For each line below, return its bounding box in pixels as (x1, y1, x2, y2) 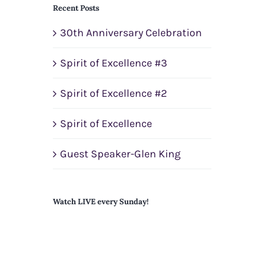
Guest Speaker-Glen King (60, 147, 181, 161)
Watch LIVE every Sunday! (53, 197, 149, 207)
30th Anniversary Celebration (60, 26, 202, 40)
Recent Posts (53, 3, 100, 13)
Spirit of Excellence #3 (60, 56, 168, 70)
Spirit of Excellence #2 (60, 87, 167, 100)
